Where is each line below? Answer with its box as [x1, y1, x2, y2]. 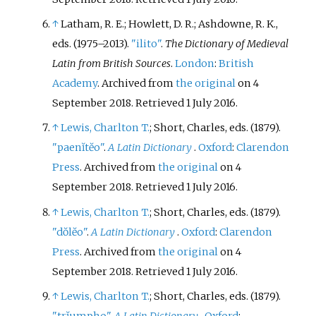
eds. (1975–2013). [52, 37, 132, 51]
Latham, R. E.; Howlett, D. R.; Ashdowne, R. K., [61, 18, 279, 31]
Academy [52, 77, 98, 90]
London [175, 57, 215, 71]
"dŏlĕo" [52, 225, 87, 238]
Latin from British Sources [52, 57, 171, 71]
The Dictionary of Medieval [165, 37, 289, 51]
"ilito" [131, 37, 162, 51]
